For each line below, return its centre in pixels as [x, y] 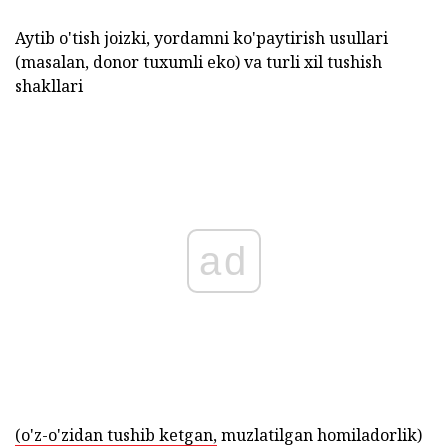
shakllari [49, 86]
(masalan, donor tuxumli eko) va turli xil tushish [198, 62]
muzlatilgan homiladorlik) [319, 435]
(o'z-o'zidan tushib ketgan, [116, 435]
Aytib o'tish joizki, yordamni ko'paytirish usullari [201, 38]
